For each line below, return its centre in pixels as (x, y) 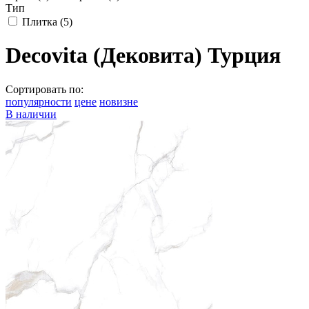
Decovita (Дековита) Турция (143, 56)
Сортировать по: (44, 89)
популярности (39, 101)
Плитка (40, 22)
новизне (119, 101)
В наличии (31, 114)
